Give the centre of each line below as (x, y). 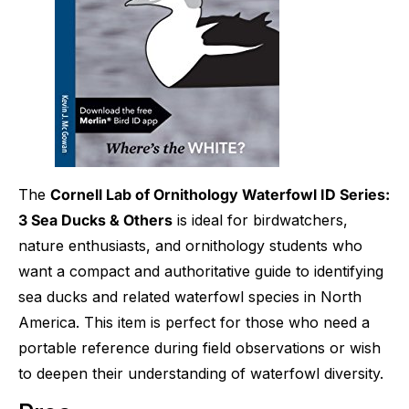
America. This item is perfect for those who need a (194, 322)
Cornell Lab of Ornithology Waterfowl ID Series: (220, 194)
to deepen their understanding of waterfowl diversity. (201, 373)
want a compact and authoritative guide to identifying (201, 271)
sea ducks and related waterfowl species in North (190, 296)
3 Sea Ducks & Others (95, 220)
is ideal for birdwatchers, (260, 220)
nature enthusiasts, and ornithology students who (190, 245)
